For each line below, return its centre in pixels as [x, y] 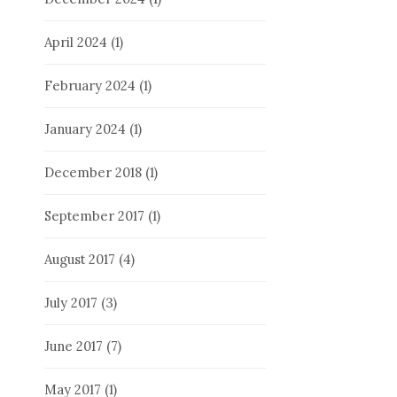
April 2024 [76, 42]
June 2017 [74, 346]
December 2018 [93, 172]
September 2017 [94, 215]
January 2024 [85, 128]
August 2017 [80, 259]
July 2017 [71, 302]
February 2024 [90, 85]
